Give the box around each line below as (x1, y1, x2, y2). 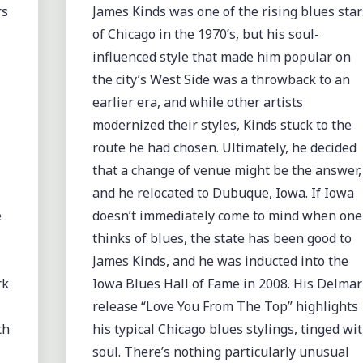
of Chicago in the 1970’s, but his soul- (92, 25, 319, 43)
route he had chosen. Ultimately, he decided (92, 139, 357, 156)
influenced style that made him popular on (92, 48, 351, 66)
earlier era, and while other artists (92, 93, 303, 111)
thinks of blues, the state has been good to (92, 229, 352, 247)
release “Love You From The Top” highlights (92, 297, 358, 315)
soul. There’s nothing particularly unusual (92, 343, 349, 361)
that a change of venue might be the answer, (92, 161, 361, 179)
